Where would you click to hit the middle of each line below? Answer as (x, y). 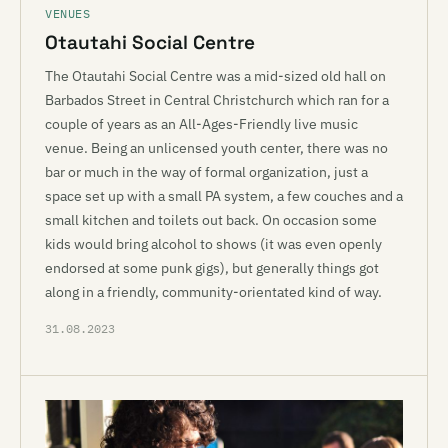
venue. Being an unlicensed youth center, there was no (216, 148)
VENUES (68, 13)
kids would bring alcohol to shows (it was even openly (213, 244)
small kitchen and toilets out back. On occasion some (211, 220)
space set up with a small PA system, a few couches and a (224, 196)
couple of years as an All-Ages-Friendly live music (201, 124)
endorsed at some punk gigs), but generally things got (212, 268)
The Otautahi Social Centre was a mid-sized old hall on (215, 76)
